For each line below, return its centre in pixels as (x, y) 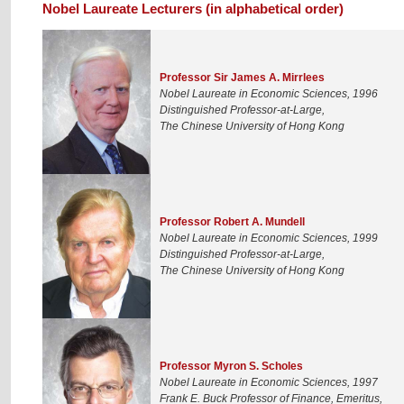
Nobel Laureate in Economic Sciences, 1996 (269, 93)
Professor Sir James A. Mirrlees (242, 77)
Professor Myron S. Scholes (231, 366)
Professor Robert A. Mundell (232, 221)
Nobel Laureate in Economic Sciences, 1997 (269, 382)
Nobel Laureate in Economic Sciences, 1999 (269, 238)
